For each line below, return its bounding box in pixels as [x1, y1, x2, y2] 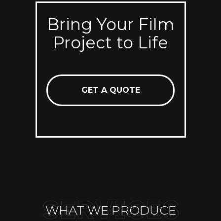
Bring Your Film [47, 14, 174, 34]
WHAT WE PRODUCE [45, 202, 176, 218]
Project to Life [53, 33, 168, 52]
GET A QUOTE [81, 85, 140, 95]
